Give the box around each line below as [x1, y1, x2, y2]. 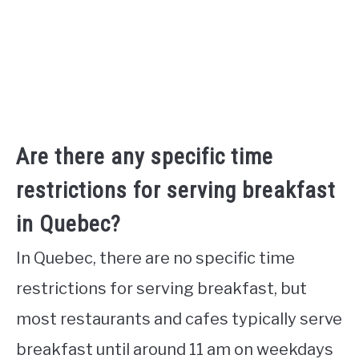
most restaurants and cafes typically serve [16, 309, 342, 329]
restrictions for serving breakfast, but [16, 278, 307, 298]
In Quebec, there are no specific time [16, 248, 295, 268]
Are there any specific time [16, 143, 273, 170]
